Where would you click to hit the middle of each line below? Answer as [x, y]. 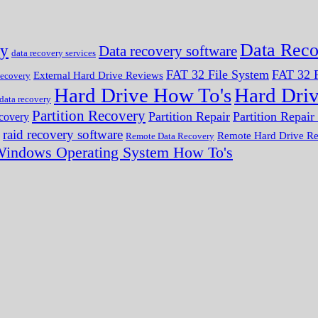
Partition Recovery [89, 115]
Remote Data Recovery [170, 136]
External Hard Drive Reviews [98, 75]
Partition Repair [189, 116]
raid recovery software [63, 134]
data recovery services [54, 53]
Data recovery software [168, 51]
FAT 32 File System [218, 74]
